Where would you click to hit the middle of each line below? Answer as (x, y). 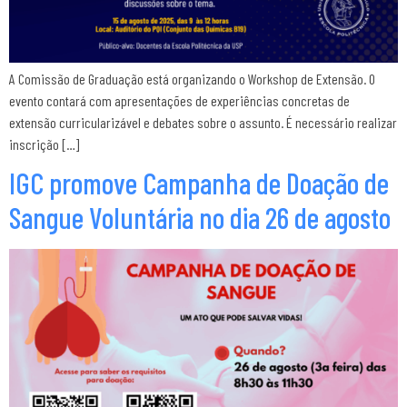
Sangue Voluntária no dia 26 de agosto (200, 217)
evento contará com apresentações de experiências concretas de (179, 100)
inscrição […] (44, 144)
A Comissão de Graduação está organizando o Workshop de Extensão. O (192, 78)
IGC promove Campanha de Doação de (199, 182)
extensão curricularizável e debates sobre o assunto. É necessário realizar (203, 122)
